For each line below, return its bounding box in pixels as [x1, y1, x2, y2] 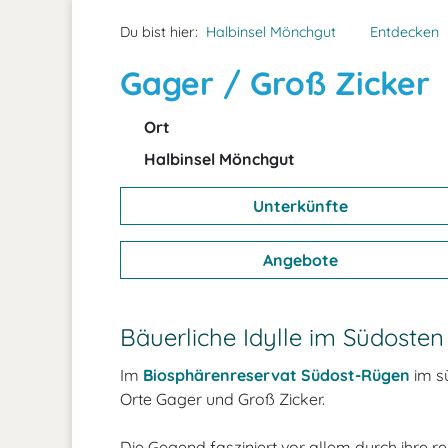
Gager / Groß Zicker [120, 63, 430, 103]
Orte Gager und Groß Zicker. [120, 389, 325, 409]
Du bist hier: [120, 23, 198, 41]
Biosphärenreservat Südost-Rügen [143, 365, 410, 385]
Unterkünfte [249, 196, 348, 216]
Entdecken [370, 23, 439, 41]
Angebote [259, 250, 338, 270]
